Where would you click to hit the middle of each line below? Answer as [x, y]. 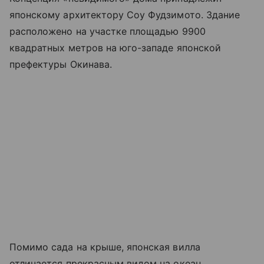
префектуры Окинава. [62, 64]
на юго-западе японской [163, 47]
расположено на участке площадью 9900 [108, 31]
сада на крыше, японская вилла [126, 247]
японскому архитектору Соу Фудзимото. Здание [125, 14]
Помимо [31, 247]
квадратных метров [58, 47]
